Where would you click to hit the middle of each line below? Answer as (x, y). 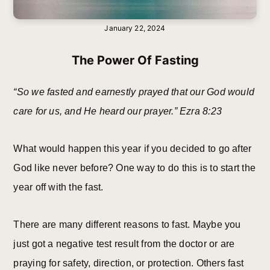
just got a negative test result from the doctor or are (124, 244)
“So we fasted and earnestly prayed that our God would (134, 92)
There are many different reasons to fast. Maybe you (127, 225)
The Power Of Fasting (135, 61)
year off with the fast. (58, 187)
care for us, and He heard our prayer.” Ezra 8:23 (118, 111)
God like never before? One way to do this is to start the (134, 168)
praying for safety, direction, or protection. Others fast (128, 263)
